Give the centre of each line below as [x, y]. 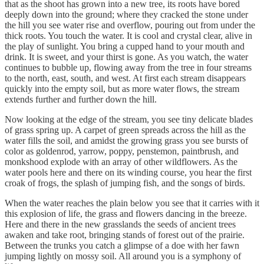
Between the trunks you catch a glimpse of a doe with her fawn [122, 245]
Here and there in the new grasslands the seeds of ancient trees [120, 224]
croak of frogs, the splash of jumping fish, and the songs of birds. [126, 183]
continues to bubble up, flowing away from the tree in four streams [128, 67]
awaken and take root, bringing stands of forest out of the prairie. [125, 235]
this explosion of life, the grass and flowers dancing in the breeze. [126, 213]
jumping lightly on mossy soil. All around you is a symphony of [123, 256]
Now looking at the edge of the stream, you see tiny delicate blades [129, 119]
